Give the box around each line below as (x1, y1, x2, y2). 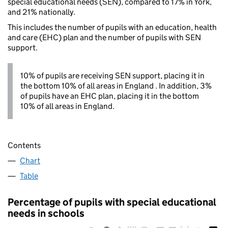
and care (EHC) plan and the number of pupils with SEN (8, 33, 201, 43)
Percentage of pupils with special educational (8, 195, 216, 208)
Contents (8, 140, 41, 150)
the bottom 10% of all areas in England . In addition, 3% (20, 81, 212, 91)
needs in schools (8, 207, 84, 219)
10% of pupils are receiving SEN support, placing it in (20, 71, 205, 81)
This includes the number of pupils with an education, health (8, 22, 217, 33)
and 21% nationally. (8, 7, 75, 17)
